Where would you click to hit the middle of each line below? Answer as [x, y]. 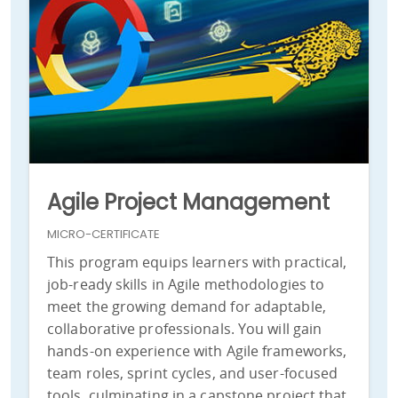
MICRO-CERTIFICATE [103, 234]
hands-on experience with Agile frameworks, [197, 350]
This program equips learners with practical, [197, 262]
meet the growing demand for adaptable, [187, 306]
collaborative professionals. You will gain [185, 328]
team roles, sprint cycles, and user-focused [193, 373]
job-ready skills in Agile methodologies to [186, 284]
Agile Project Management [188, 202]
